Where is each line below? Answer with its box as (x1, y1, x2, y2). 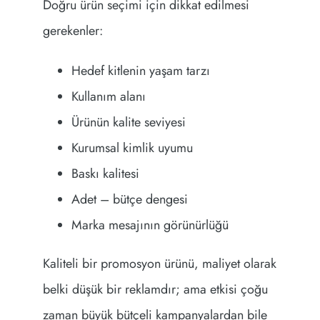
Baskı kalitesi (71, 164, 139, 184)
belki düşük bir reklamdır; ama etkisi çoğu (42, 280, 268, 299)
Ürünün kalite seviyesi (71, 113, 186, 132)
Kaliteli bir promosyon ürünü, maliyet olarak (42, 254, 276, 274)
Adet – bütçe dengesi (71, 190, 188, 209)
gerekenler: (42, 21, 103, 41)
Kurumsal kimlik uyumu (71, 139, 193, 158)
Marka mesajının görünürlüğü (71, 216, 229, 235)
